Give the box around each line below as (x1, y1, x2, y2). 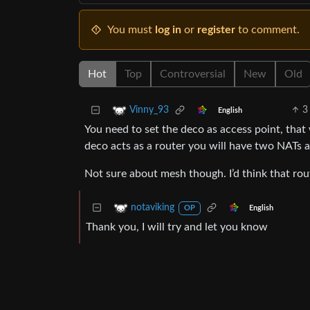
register (197, 24, 235, 36)
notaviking (131, 203, 174, 213)
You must (107, 24, 155, 36)
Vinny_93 (129, 105, 169, 116)
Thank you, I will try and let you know (86, 221, 268, 233)
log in (155, 24, 181, 36)
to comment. (235, 24, 300, 36)
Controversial (160, 69, 226, 80)
